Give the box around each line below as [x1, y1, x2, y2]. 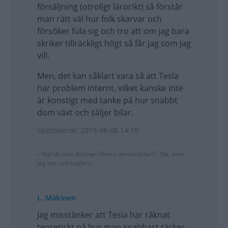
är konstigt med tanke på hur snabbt [37, 95, 178, 106]
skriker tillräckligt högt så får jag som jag [37, 38, 191, 49]
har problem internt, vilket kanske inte [37, 82, 183, 94]
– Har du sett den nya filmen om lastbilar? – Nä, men [37, 150, 184, 158]
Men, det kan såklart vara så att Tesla [37, 70, 179, 81]
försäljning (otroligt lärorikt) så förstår [37, 1, 183, 12]
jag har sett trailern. [37, 159, 93, 167]
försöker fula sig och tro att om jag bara [37, 25, 189, 37]
